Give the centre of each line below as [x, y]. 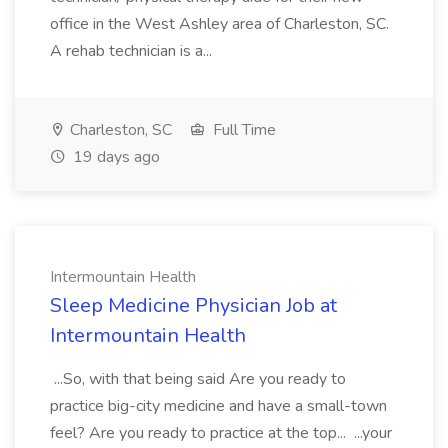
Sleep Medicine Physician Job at [193, 305]
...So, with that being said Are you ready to [198, 379]
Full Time [242, 130]
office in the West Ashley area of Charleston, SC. [219, 24]
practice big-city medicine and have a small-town [218, 406]
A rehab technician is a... [133, 51]
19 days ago [114, 157]
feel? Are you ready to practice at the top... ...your [221, 433]
